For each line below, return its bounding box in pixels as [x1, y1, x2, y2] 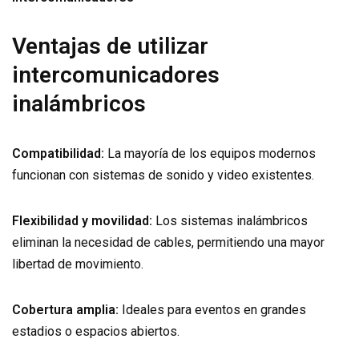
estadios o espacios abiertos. [12, 324, 179, 339]
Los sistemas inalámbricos [152, 213, 308, 228]
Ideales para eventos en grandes [119, 302, 306, 317]
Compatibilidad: [12, 146, 104, 161]
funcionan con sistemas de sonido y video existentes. [12, 167, 314, 183]
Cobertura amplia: [12, 302, 119, 317]
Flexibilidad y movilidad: [12, 213, 152, 228]
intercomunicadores [12, 62, 220, 88]
